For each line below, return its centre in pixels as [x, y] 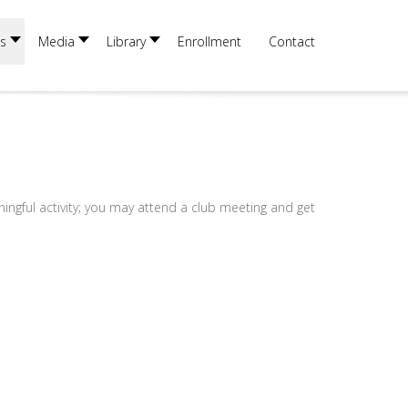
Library [126, 41]
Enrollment [209, 41]
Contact [292, 41]
